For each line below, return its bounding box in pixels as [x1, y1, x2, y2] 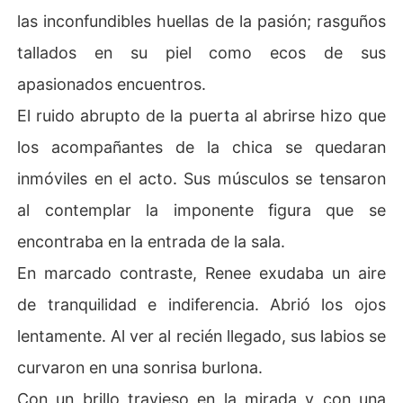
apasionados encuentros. [17, 74, 207, 94]
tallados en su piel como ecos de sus [17, 42, 386, 62]
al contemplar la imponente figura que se [17, 200, 386, 219]
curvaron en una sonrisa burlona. [17, 357, 264, 377]
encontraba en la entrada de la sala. [17, 231, 286, 251]
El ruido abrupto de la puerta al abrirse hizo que [17, 105, 386, 125]
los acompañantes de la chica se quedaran [17, 137, 386, 157]
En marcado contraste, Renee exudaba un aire [17, 263, 386, 282]
